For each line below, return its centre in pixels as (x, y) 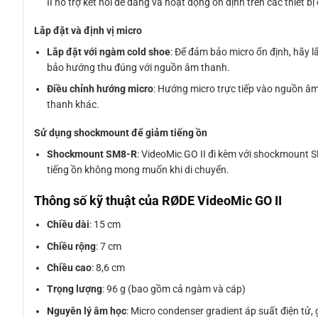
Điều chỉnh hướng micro (100, 89)
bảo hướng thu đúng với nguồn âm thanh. (139, 67)
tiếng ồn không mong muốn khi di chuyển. (138, 170)
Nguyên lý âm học (87, 311)
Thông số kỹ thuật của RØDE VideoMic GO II (158, 201)
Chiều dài (68, 225)
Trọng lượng (75, 289)
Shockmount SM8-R (92, 154)
